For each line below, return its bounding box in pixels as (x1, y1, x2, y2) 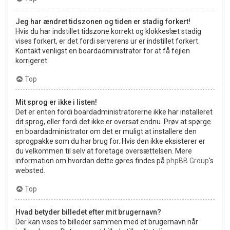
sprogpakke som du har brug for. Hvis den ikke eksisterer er (15, 137, 205, 145)
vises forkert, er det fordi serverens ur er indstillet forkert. (15, 36, 200, 45)
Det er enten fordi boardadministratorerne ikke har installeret (15, 107, 213, 116)
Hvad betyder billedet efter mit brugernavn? (15, 207, 161, 216)
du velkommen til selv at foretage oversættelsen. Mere (15, 146, 192, 155)
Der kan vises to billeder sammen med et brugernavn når (15, 217, 198, 226)
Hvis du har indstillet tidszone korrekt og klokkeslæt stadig (15, 27, 201, 35)
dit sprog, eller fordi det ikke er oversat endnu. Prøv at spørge (15, 117, 211, 126)
